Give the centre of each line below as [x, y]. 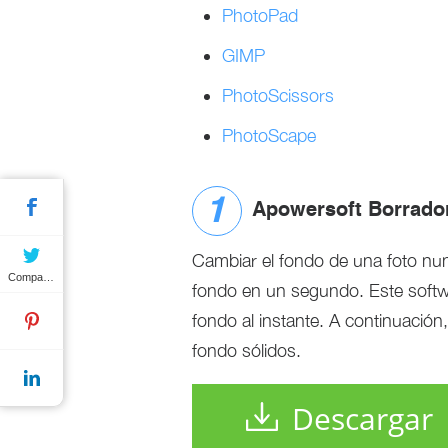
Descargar [362, 418]
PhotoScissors [278, 95]
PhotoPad [260, 15]
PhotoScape [269, 135]
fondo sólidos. [246, 350]
